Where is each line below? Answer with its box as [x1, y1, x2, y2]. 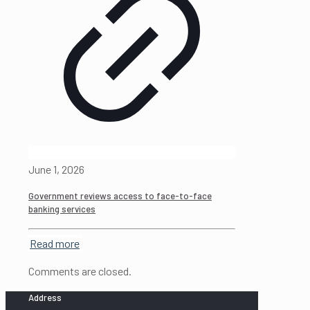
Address [28, 291, 62, 303]
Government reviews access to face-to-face [28, 190, 212, 202]
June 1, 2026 [28, 163, 84, 176]
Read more [30, 236, 80, 250]
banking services [28, 203, 95, 215]
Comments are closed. [28, 264, 131, 277]
